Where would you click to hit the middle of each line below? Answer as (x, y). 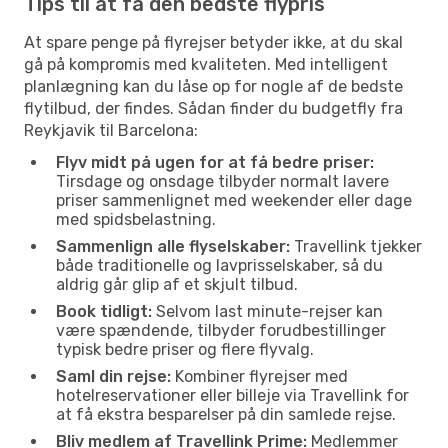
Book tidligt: (104, 311)
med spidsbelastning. (136, 219)
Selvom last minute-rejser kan (267, 311)
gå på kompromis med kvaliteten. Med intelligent (206, 64)
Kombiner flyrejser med (259, 376)
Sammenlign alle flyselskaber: (173, 246)
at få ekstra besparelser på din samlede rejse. (226, 414)
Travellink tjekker (356, 246)
